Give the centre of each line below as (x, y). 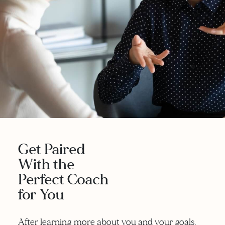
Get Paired (51, 149)
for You (41, 194)
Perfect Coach (63, 179)
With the (46, 164)
